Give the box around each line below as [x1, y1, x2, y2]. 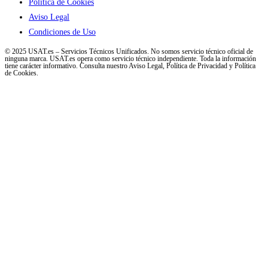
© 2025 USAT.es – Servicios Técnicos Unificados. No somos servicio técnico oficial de [5, 47, 253, 56]
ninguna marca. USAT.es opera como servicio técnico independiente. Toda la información [5, 54, 256, 63]
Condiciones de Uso [29, 28, 96, 37]
